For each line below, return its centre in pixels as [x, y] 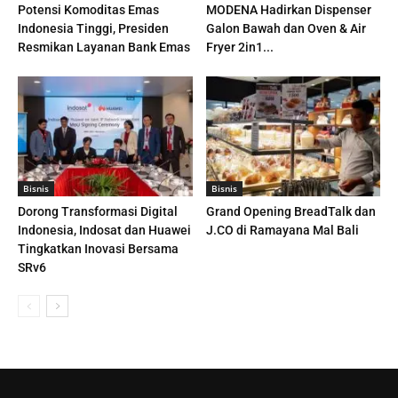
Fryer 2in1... [239, 48]
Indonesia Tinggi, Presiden [93, 29]
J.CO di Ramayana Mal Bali [282, 231]
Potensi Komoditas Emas [88, 10]
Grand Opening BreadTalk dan [291, 212]
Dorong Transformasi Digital [98, 212]
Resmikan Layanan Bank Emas [104, 48]
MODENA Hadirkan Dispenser [288, 10]
